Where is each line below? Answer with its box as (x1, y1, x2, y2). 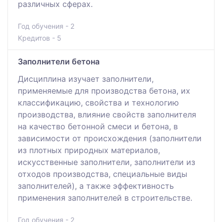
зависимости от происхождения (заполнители (18, 133, 202, 143)
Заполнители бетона (18, 56, 100, 66)
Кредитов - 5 (18, 33, 61, 42)
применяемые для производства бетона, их (18, 85, 190, 96)
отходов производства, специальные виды (18, 168, 187, 179)
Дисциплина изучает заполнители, (18, 73, 154, 84)
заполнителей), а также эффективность (18, 180, 174, 191)
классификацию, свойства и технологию (18, 97, 179, 108)
